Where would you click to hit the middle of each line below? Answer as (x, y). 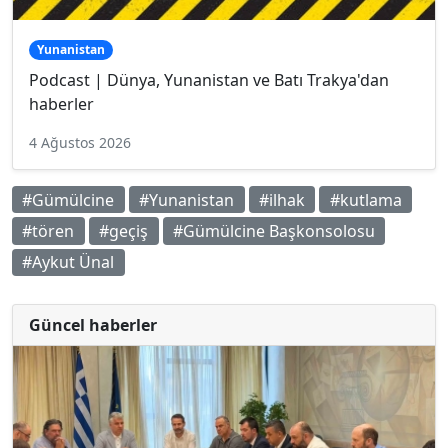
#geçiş (124, 230)
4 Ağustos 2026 (80, 143)
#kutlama (365, 199)
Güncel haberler (93, 324)
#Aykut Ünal (68, 262)
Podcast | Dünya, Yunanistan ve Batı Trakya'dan (209, 80)
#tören (48, 230)
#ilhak (281, 199)
